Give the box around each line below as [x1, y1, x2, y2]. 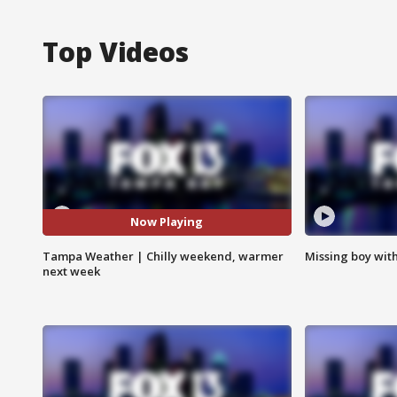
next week [43, 262, 100, 279]
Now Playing [130, 214, 204, 230]
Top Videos [43, 33, 189, 70]
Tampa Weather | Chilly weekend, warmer [43, 247, 284, 264]
